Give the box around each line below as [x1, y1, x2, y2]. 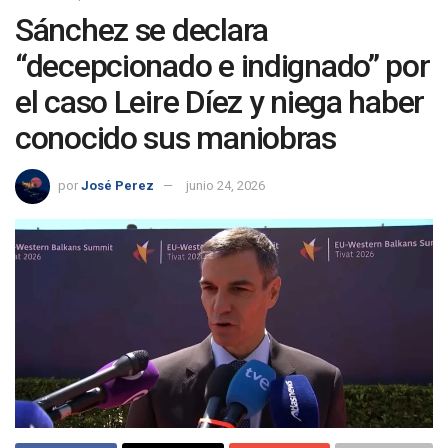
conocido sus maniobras [15, 119, 336, 158]
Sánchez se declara [15, 11, 268, 50]
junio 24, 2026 [186, 178, 265, 194]
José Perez [81, 178, 154, 194]
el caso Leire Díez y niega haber [15, 83, 425, 122]
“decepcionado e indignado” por [15, 47, 430, 86]
